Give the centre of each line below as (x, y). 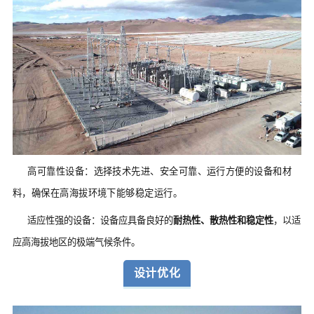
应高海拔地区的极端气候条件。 (76, 243)
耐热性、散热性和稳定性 (224, 221)
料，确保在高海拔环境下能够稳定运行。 (97, 193)
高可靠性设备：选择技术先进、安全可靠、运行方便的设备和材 (160, 172)
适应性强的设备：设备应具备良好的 (101, 221)
